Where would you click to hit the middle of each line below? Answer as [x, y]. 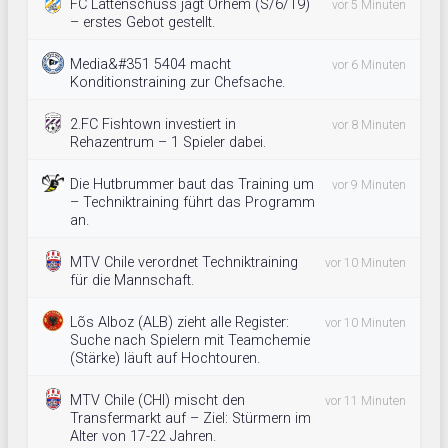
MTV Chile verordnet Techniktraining [184, 263]
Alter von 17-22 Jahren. [143, 437]
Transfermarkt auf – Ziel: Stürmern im [190, 419]
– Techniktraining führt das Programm [192, 203]
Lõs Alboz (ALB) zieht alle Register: [179, 323]
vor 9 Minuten [369, 185]
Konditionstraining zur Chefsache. [177, 83]
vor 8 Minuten [369, 125]
